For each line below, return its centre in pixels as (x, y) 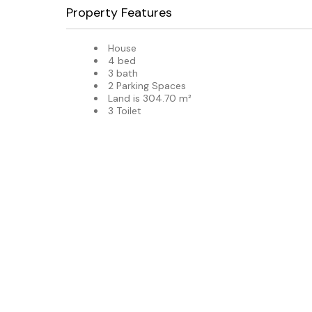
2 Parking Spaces (147, 85)
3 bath (123, 73)
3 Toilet (124, 110)
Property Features (119, 12)
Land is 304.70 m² (149, 98)
